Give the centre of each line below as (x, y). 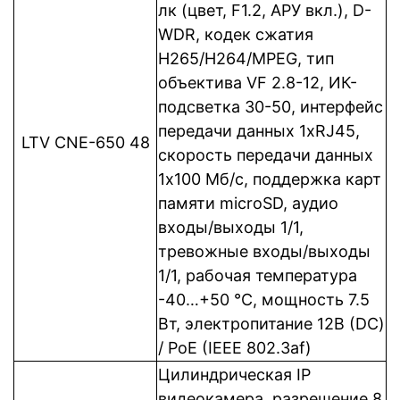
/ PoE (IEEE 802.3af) (235, 348)
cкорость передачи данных (266, 155)
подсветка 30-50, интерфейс (271, 107)
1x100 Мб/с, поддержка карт (270, 179)
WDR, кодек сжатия (236, 34)
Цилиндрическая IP (234, 375)
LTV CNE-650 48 (85, 142)
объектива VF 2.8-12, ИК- (258, 83)
